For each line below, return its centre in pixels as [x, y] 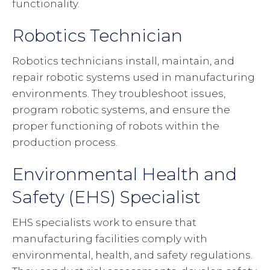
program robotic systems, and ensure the [121, 110]
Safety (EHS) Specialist [106, 197]
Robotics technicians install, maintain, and [123, 61]
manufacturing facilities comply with [110, 239]
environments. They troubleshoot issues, [119, 94]
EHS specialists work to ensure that [104, 223]
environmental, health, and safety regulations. [132, 255]
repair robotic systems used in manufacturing [133, 77]
